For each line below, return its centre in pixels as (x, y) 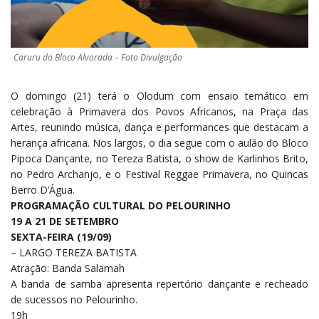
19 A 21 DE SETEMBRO (65, 221)
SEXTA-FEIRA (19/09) (61, 237)
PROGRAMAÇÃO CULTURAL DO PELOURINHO (122, 206)
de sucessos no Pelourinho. (74, 300)
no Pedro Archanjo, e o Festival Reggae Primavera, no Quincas (159, 174)
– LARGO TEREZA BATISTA (74, 253)
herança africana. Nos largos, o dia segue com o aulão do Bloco (159, 143)
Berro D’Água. (43, 190)
